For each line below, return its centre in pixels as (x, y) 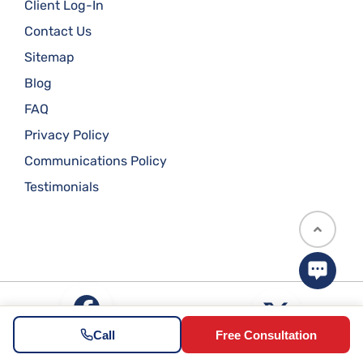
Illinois (87, 340)
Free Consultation (266, 335)
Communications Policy (96, 161)
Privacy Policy (67, 135)
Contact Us (58, 32)
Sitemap (49, 58)
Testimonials (62, 187)
